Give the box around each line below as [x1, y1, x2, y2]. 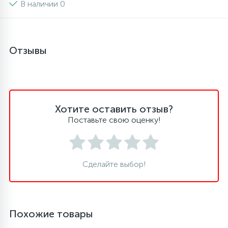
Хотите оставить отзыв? [55, 103, 173, 115]
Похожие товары [9, 208, 93, 220]
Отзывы [9, 44, 47, 56]
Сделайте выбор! [82, 159, 146, 169]
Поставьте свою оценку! [67, 115, 161, 125]
